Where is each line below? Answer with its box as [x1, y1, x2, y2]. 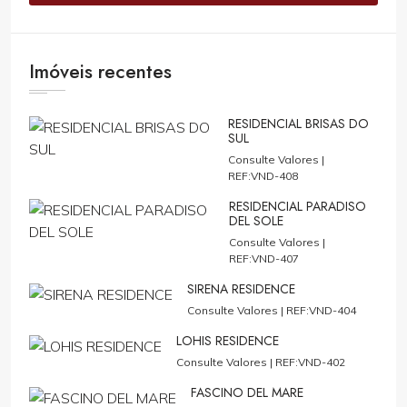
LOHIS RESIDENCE [176, 331, 279, 350]
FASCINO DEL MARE [191, 382, 303, 402]
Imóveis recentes [29, 57, 172, 85]
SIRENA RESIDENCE [187, 279, 295, 298]
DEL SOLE [228, 211, 283, 230]
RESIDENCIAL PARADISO [228, 196, 366, 215]
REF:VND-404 [286, 303, 356, 317]
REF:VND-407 [228, 251, 299, 265]
